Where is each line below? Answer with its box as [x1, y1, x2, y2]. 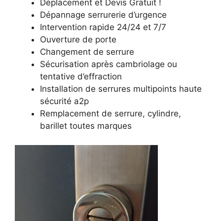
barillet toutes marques [40, 121, 132, 131]
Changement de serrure [40, 47, 134, 57]
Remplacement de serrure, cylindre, [40, 109, 181, 119]
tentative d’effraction [40, 72, 122, 82]
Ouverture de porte [40, 35, 116, 45]
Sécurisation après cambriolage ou [40, 59, 177, 70]
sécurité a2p [40, 96, 89, 107]
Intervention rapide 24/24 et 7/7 [40, 22, 166, 33]
